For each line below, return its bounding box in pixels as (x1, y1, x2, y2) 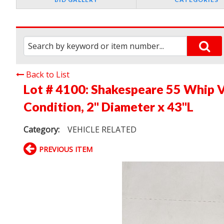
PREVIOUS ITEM (39, 144, 92, 154)
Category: (23, 124, 59, 135)
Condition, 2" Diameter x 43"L (23, 99, 193, 114)
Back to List (26, 69, 69, 80)
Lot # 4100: (23, 81, 91, 97)
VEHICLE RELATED (67, 124, 137, 135)
